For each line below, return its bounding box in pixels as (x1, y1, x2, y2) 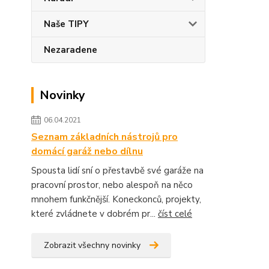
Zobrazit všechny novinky (44, 240, 141, 251)
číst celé (158, 208, 192, 220)
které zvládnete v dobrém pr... (31, 208, 158, 220)
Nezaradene (44, 44, 97, 56)
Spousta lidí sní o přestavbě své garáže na (31, 165, 204, 177)
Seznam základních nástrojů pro (31, 130, 178, 144)
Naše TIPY (44, 18, 89, 30)
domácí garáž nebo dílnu (31, 145, 143, 158)
